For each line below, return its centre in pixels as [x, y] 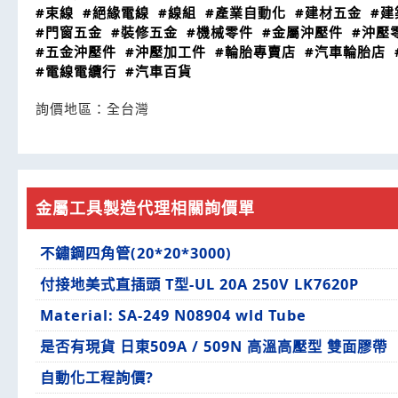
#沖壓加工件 [166, 52]
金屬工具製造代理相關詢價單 [145, 208]
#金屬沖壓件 [302, 32]
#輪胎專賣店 [255, 52]
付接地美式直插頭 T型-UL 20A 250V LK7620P [199, 284]
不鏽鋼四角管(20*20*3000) [136, 253]
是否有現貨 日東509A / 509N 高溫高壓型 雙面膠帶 [214, 346]
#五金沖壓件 [76, 52]
